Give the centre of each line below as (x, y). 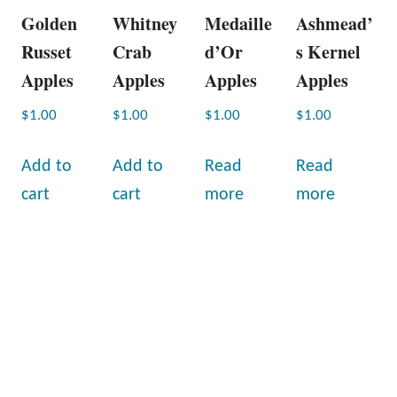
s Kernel (329, 51)
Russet (47, 51)
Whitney (145, 23)
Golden (49, 23)
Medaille (238, 23)
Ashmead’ (335, 23)
